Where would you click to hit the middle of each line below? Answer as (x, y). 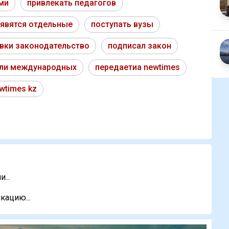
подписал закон (140, 46)
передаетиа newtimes (138, 67)
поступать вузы (122, 25)
